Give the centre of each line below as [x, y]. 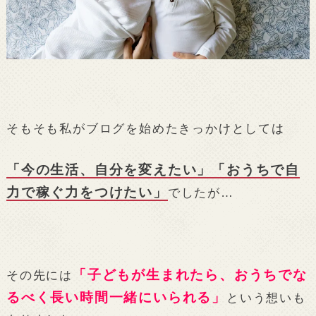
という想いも [266, 298]
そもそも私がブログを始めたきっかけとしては [145, 129]
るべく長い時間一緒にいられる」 [116, 298]
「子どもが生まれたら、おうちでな [190, 275]
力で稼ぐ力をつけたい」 [87, 192]
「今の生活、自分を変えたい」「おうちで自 [153, 169]
